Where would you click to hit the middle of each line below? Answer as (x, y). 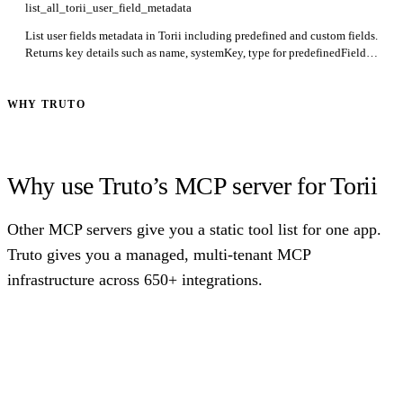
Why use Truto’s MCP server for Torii (193, 186)
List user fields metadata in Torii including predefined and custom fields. (201, 35)
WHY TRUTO (46, 104)
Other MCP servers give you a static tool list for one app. (194, 230)
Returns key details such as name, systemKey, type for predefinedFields (198, 52)
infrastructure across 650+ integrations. (135, 280)
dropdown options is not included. (109, 86)
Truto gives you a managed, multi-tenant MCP (159, 255)
